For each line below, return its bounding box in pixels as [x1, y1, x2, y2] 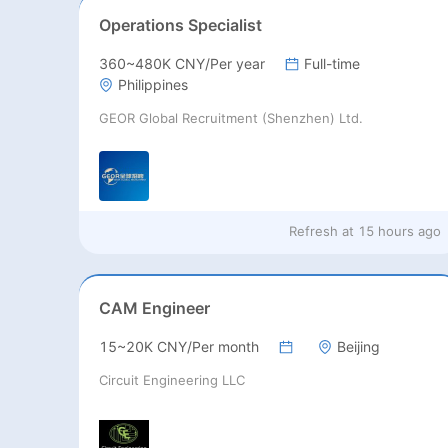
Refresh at [288, 223, 354, 240]
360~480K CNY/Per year [98, 55, 265, 73]
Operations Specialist [98, 15, 262, 36]
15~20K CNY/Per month [98, 338, 259, 356]
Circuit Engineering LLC [98, 372, 245, 389]
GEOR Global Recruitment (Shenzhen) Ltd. [98, 110, 363, 127]
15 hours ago [357, 223, 441, 240]
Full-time [303, 55, 360, 73]
